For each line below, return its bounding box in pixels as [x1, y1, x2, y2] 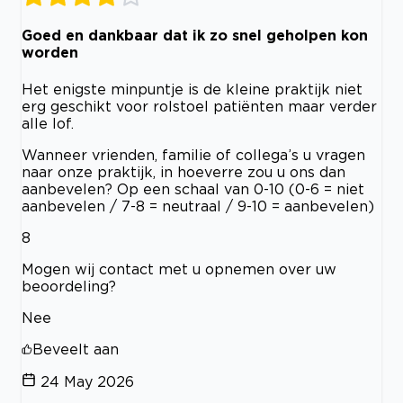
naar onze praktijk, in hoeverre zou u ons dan [22, 163, 345, 180]
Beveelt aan [32, 340, 119, 357]
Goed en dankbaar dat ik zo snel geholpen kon [22, 27, 368, 44]
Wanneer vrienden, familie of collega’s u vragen [22, 146, 365, 163]
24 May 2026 [40, 372, 134, 390]
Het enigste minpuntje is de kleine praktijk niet [22, 80, 363, 97]
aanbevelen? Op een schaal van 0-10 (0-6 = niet [22, 180, 364, 197]
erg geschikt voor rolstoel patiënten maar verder [22, 97, 377, 114]
